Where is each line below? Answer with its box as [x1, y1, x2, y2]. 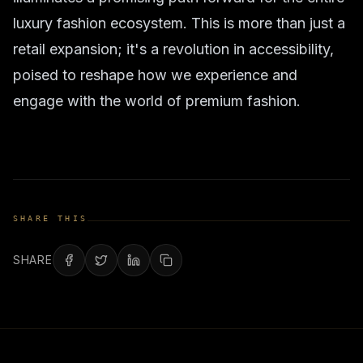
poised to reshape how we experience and [13, 66, 297, 83]
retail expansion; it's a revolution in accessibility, [13, 41, 334, 58]
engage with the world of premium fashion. [13, 92, 301, 109]
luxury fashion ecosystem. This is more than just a [13, 15, 345, 32]
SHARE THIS [13, 214, 88, 223]
